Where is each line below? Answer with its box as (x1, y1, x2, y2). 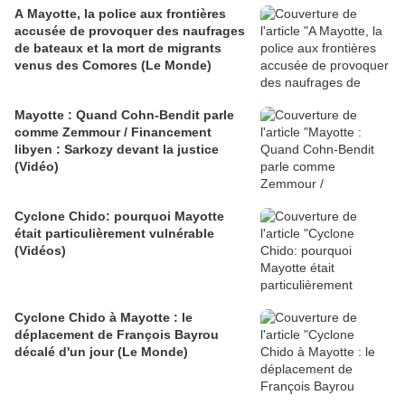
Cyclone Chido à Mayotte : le (14, 310, 193, 325)
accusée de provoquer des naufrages (14, 24, 245, 39)
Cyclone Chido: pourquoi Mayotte (14, 209, 224, 224)
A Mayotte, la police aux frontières (14, 6, 226, 22)
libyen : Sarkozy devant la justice (14, 142, 219, 157)
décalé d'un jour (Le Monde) (14, 344, 188, 360)
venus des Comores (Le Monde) (14, 58, 212, 73)
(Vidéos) (14, 243, 66, 259)
